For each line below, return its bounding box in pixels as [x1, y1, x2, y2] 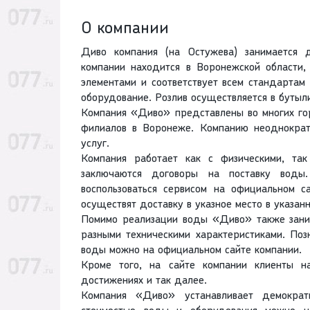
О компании [81, 21, 169, 38]
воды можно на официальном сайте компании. [81, 245, 302, 257]
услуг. [81, 138, 109, 150]
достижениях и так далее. [81, 275, 207, 287]
